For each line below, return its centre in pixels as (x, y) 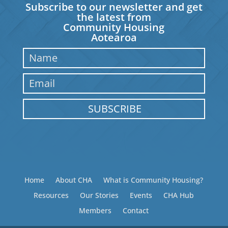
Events (141, 195)
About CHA (74, 180)
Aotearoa (114, 37)
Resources (51, 195)
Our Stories (99, 195)
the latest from (114, 17)
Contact (136, 210)
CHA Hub (179, 195)
